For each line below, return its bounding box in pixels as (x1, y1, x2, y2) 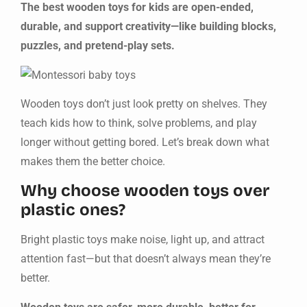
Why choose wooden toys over (21, 181, 269, 201)
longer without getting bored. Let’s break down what (21, 136, 269, 149)
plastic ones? (21, 200, 125, 220)
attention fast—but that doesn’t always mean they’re (21, 252, 271, 266)
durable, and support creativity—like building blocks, (21, 20, 276, 34)
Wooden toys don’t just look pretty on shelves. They (21, 97, 267, 111)
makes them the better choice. (21, 155, 165, 169)
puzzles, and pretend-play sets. (21, 39, 175, 53)
